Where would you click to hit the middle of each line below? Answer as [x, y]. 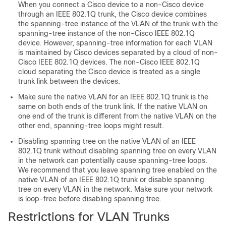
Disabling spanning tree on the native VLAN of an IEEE [107, 141]
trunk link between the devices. [69, 81]
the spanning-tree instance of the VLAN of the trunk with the [118, 24]
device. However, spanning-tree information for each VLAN [115, 43]
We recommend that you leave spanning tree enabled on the [118, 170]
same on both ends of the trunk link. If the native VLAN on [113, 106]
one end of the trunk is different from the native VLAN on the [117, 116]
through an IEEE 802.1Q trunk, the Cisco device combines [112, 14]
